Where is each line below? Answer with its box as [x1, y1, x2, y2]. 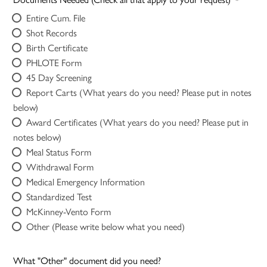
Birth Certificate [26, 41, 88, 55]
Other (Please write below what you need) [26, 219, 185, 234]
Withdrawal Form [26, 160, 94, 174]
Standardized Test [26, 190, 92, 204]
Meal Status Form [26, 145, 92, 159]
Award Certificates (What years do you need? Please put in [26, 115, 203, 129]
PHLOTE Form [26, 55, 82, 70]
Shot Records [26, 26, 77, 40]
